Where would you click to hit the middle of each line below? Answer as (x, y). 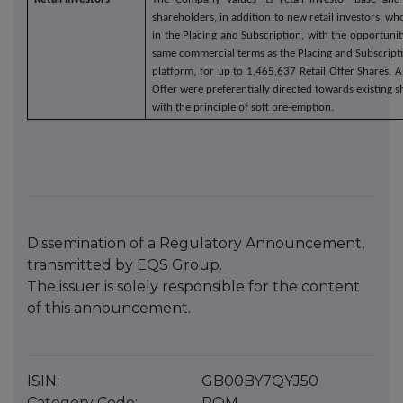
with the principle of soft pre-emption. (243, 107)
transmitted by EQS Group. (125, 264)
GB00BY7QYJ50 (260, 381)
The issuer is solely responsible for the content (193, 286)
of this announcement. (109, 308)
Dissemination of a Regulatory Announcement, (196, 243)
